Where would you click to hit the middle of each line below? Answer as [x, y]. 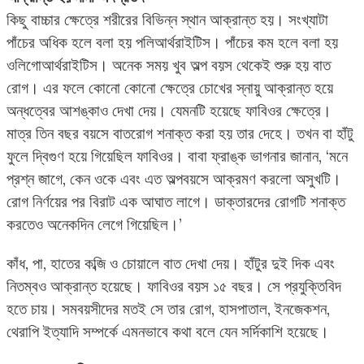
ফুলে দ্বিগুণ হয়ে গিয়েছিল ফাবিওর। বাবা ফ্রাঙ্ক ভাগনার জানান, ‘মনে [177, 156]
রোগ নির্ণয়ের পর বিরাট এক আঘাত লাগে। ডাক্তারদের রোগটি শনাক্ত [176, 202]
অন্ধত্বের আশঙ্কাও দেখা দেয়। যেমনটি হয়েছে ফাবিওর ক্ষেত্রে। [169, 111]
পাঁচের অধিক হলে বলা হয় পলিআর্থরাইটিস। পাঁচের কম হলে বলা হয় [172, 43]
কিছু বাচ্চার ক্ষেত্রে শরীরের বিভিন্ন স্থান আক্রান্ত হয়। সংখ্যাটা [167, 20]
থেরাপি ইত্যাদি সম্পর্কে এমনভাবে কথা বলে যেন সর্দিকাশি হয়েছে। [168, 331]
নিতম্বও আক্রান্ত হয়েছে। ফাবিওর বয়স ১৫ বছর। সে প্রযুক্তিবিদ [174, 286]
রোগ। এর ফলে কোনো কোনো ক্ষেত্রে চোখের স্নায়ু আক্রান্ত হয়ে [170, 88]
